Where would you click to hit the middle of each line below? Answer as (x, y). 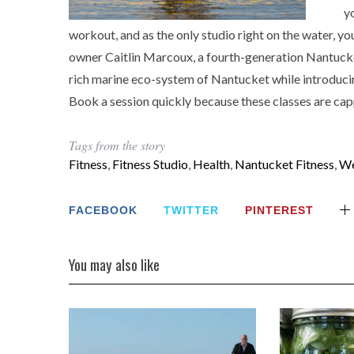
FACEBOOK (104, 210)
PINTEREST (280, 210)
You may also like (114, 264)
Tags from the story (117, 145)
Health (211, 164)
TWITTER (192, 210)
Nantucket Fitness (284, 164)
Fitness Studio (150, 164)
